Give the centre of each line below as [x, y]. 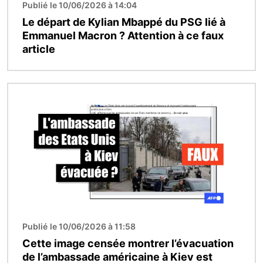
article [39, 49]
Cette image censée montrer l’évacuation [128, 244]
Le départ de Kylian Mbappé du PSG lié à [124, 22]
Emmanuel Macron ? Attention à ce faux [123, 36]
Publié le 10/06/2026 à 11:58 [79, 227]
